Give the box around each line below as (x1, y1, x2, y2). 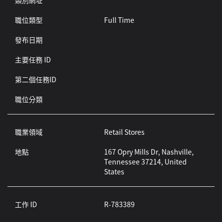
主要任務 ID (15, 55, 51, 64)
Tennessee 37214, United (104, 157, 187, 166)
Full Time (104, 15, 134, 25)
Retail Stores (104, 127, 145, 137)
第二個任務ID (15, 74, 56, 84)
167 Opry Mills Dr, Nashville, (104, 147, 194, 157)
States (104, 166, 124, 176)
